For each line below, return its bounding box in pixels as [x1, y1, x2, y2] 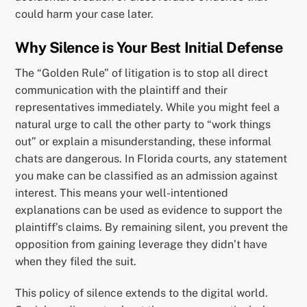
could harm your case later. [15, 7, 154, 21]
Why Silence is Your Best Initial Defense [15, 38, 283, 56]
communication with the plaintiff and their [15, 84, 228, 97]
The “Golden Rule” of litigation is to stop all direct [15, 66, 269, 80]
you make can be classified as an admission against [15, 169, 278, 183]
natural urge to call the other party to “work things [15, 118, 271, 132]
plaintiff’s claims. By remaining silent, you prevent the [15, 221, 288, 234]
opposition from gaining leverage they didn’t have [15, 238, 268, 251]
